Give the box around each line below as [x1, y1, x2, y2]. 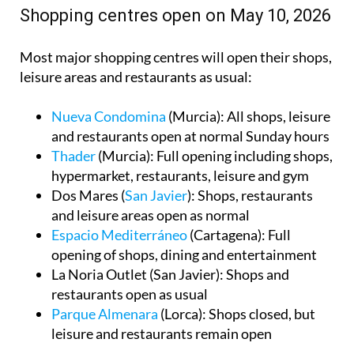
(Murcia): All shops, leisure [166, 107, 330, 125]
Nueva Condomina [51, 107, 166, 125]
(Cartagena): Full [187, 225, 291, 243]
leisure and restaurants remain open [51, 324, 272, 342]
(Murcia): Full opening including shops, [96, 146, 333, 164]
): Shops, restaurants [187, 186, 313, 204]
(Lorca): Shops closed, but [158, 304, 315, 322]
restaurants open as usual [51, 284, 208, 303]
